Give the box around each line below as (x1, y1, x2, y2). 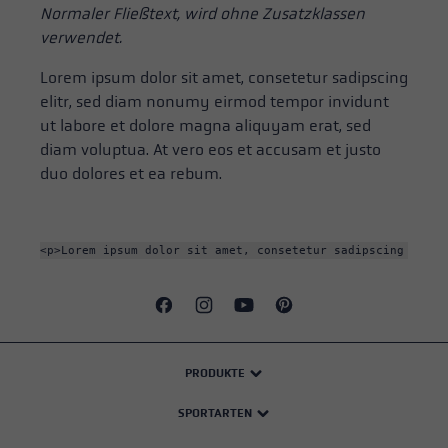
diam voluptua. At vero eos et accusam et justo (40, 140, 381, 160)
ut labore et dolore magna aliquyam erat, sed (40, 116, 371, 136)
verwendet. (40, 28, 122, 48)
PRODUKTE (185, 366, 246, 381)
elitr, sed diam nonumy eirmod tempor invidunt (40, 92, 389, 112)
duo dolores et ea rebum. (40, 164, 222, 184)
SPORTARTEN (178, 406, 253, 421)
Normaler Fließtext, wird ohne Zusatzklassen (40, 4, 365, 24)
